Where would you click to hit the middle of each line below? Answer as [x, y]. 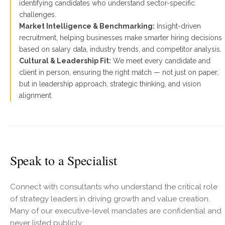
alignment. [36, 95]
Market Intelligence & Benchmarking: [87, 26]
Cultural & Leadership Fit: [65, 61]
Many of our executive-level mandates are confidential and [116, 211]
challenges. [38, 15]
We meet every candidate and [161, 61]
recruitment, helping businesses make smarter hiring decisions [121, 38]
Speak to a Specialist [64, 160]
